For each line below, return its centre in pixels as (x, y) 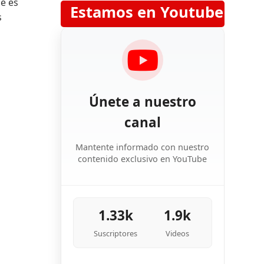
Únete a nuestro (142, 102)
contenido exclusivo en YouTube (143, 159)
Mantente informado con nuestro (143, 147)
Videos (178, 234)
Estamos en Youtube (146, 12)
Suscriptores (116, 234)
